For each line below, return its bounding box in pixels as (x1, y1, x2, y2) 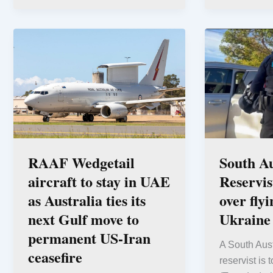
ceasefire (28, 246, 82, 268)
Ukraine (219, 208, 271, 230)
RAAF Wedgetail (28, 152, 135, 174)
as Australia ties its (28, 190, 146, 211)
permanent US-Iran (28, 227, 151, 249)
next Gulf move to (28, 208, 139, 230)
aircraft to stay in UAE (28, 171, 170, 193)
